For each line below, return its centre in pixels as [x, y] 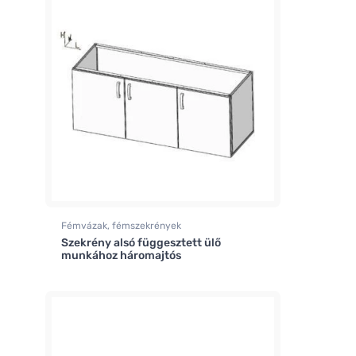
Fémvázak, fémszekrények [121, 225]
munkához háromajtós [121, 255]
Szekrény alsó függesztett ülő [141, 242]
